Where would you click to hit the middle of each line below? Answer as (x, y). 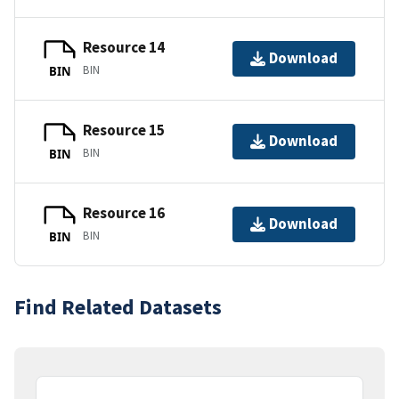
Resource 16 (124, 213)
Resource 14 (124, 48)
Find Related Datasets (118, 306)
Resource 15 (124, 130)
